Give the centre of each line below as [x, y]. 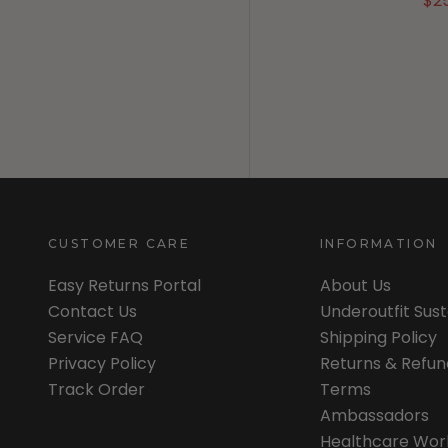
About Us [355, 285]
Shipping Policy [378, 337]
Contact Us [92, 311]
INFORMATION [379, 243]
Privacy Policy [102, 363]
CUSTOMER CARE [119, 243]
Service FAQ [95, 337]
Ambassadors [374, 415]
